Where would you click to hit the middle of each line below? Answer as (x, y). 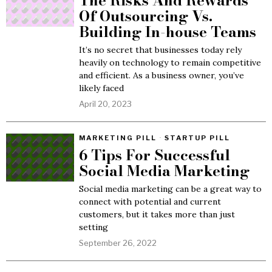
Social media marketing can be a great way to (170, 189)
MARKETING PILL (118, 138)
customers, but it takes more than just (157, 214)
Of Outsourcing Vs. (146, 16)
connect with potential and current (150, 202)
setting (93, 227)
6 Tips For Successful (155, 155)
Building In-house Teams (168, 32)
